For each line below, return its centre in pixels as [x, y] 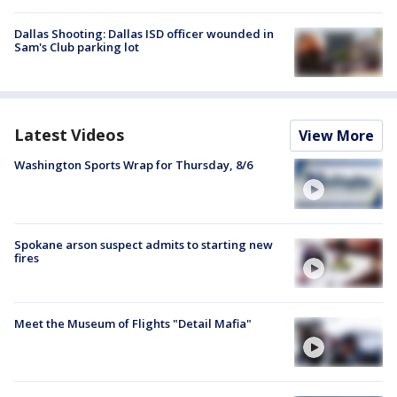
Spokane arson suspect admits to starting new [144, 244]
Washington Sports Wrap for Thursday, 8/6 [133, 165]
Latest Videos [69, 135]
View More [336, 136]
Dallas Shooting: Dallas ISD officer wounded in [144, 34]
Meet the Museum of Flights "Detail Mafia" [133, 323]
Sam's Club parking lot [77, 47]
